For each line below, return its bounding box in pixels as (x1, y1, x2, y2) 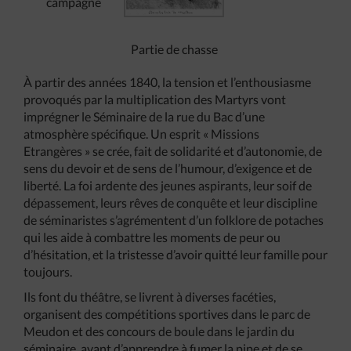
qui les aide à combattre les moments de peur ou (24, 229, 280, 244)
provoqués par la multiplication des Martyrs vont (24, 91, 286, 107)
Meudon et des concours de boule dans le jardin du (24, 323, 295, 338)
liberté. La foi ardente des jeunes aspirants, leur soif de (24, 177, 312, 193)
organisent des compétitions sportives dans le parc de (24, 306, 310, 321)
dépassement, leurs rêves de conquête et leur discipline (24, 194, 317, 210)
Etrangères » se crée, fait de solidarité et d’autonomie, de (24, 143, 322, 158)
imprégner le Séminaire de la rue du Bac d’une (24, 108, 265, 124)
